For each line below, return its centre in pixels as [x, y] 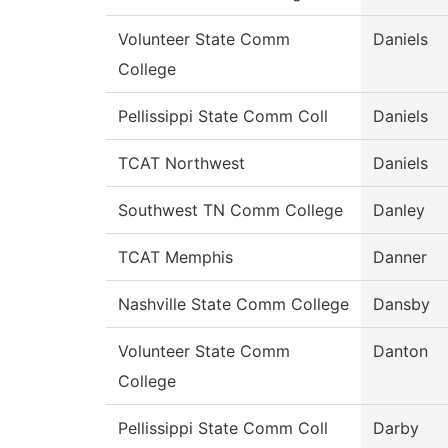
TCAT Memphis [175, 257]
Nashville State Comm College [233, 304]
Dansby [401, 304]
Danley [399, 210]
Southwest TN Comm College [230, 210]
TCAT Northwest [181, 163]
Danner [400, 257]
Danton [400, 351]
